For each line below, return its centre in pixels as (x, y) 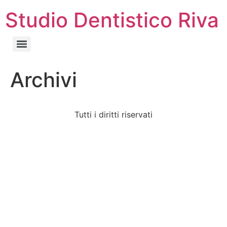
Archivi (44, 80)
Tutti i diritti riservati (113, 115)
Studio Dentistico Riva (112, 20)
